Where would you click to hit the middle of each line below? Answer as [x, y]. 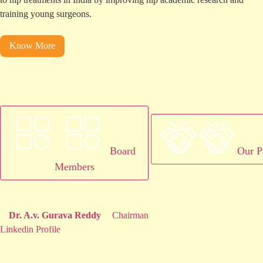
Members [74, 167]
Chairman [130, 215]
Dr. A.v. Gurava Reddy [56, 215]
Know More [32, 46]
